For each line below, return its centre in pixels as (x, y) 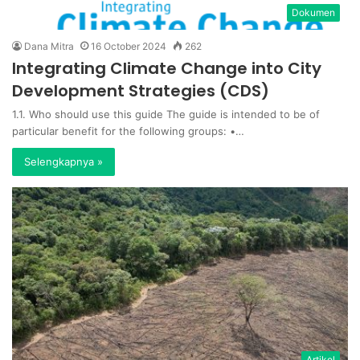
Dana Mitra (49, 47)
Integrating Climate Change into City (167, 69)
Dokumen (313, 13)
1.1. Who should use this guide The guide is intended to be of (166, 115)
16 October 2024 (129, 47)
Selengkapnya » (63, 162)
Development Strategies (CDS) (141, 91)
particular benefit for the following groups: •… (128, 131)
